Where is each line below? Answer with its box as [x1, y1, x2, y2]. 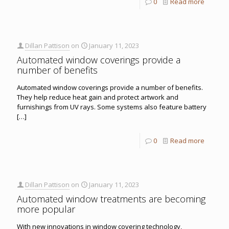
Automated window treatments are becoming [17, 192, 205, 205]
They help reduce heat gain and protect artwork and [17, 92, 178, 102]
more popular [17, 202, 75, 215]
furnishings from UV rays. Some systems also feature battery [17, 102, 207, 111]
